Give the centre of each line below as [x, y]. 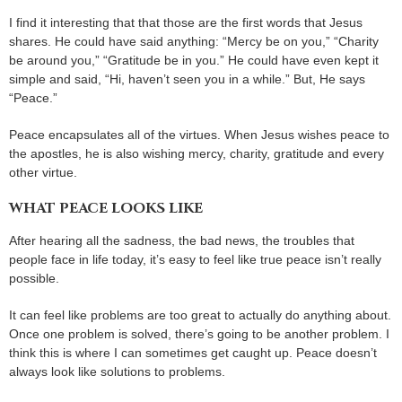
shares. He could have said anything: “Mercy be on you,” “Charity [194, 41]
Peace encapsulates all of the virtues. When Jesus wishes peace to [199, 134]
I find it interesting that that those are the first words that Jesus [186, 22]
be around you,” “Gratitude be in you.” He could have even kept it [194, 60]
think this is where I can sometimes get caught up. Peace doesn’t [193, 352]
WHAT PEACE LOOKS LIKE [106, 208]
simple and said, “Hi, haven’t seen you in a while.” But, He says [187, 79]
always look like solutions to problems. [117, 371]
